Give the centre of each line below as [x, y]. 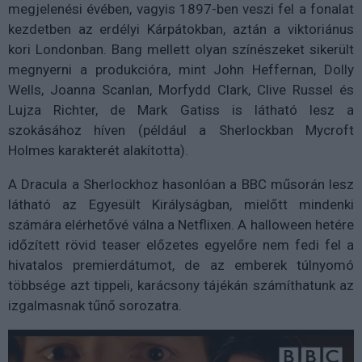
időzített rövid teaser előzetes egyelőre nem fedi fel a [181, 245]
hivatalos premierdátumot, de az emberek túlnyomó [181, 265]
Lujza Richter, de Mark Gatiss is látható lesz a [181, 110]
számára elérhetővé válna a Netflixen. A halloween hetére [181, 225]
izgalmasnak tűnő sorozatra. [95, 305]
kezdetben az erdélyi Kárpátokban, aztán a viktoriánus [181, 29]
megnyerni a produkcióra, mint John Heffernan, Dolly [181, 69]
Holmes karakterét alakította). [98, 150]
